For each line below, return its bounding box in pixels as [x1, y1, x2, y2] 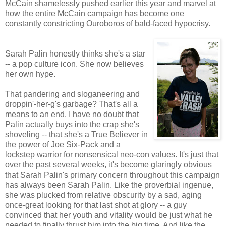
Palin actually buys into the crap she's [5, 120, 139, 129]
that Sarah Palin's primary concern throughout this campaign [5, 171, 220, 180]
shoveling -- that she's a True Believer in [5, 130, 148, 139]
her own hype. [5, 70, 55, 79]
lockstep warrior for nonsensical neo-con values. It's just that [5, 150, 218, 159]
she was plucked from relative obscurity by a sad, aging [5, 191, 202, 200]
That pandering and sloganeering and [5, 90, 140, 99]
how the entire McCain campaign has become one [5, 9, 184, 18]
